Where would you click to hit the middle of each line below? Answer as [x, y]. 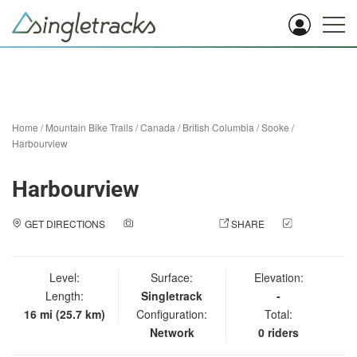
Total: [279, 314]
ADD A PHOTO [168, 224]
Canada [158, 127]
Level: [65, 277]
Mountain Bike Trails [89, 127]
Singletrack [172, 296]
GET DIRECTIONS [65, 224]
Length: [65, 296]
